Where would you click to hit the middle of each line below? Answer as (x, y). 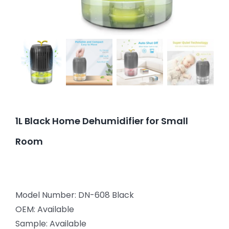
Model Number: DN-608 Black (75, 195)
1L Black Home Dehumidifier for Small (102, 121)
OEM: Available (45, 209)
